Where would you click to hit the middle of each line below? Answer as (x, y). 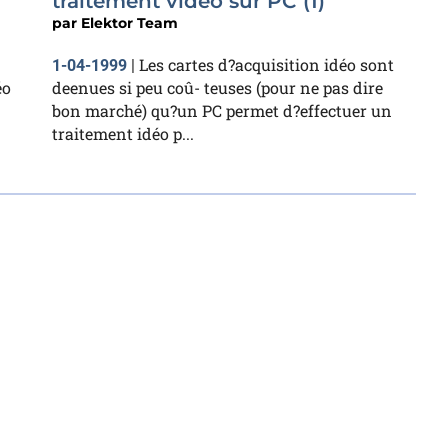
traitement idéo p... (123, 133)
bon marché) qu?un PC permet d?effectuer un (222, 110)
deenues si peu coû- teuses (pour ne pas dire (217, 87)
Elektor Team (129, 22)
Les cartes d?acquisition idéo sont (266, 64)
